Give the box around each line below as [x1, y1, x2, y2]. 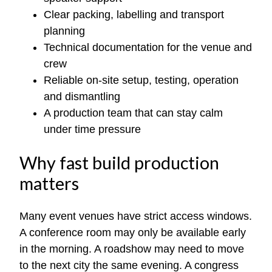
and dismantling [44, 90, 120, 103]
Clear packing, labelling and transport [44, 8, 224, 21]
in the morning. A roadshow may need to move [19, 242, 244, 255]
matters [19, 172, 79, 194]
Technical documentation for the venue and [44, 41, 252, 53]
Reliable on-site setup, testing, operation [44, 74, 239, 86]
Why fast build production [19, 152, 219, 173]
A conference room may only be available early [19, 226, 246, 239]
